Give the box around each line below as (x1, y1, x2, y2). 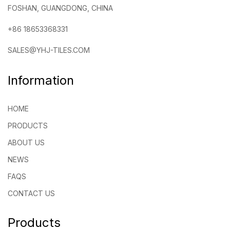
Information (8, 72, 74, 88)
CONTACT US (8, 188, 55, 198)
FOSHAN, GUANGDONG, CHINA (8, 3, 113, 12)
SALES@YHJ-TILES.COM (8, 45, 90, 54)
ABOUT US (8, 138, 45, 147)
